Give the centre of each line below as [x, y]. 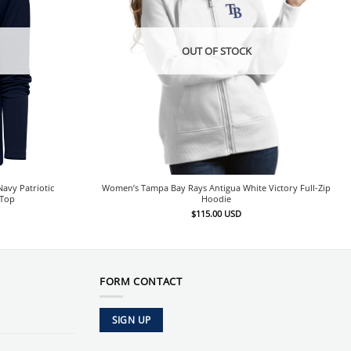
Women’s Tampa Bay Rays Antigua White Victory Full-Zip [217, 188]
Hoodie [217, 199]
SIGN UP [131, 320]
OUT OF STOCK [216, 51]
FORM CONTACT [141, 281]
